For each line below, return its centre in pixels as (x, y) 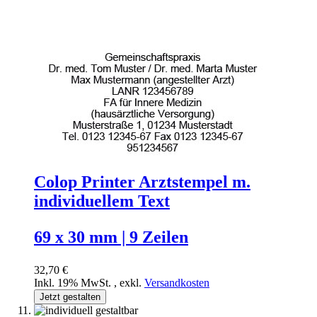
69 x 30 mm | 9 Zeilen (111, 237)
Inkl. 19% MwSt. (74, 282)
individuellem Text (102, 201)
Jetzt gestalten (70, 296)
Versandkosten (177, 282)
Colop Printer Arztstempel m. (142, 181)
